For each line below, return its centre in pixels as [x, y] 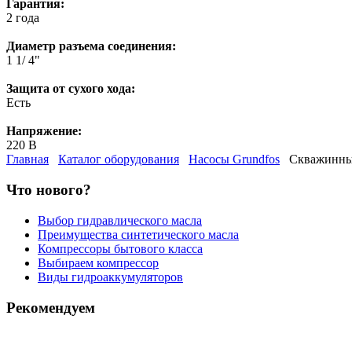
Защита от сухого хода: [71, 89]
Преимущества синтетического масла [138, 234]
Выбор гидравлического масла [120, 220]
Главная [27, 159]
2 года [23, 18]
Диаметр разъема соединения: [91, 46]
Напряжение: [44, 131]
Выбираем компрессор [98, 262]
